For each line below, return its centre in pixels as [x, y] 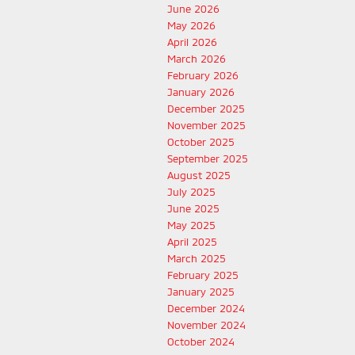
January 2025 [201, 291]
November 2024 [206, 324]
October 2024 [201, 341]
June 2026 [193, 8]
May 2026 [191, 25]
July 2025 [191, 191]
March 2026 [197, 58]
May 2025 [191, 225]
